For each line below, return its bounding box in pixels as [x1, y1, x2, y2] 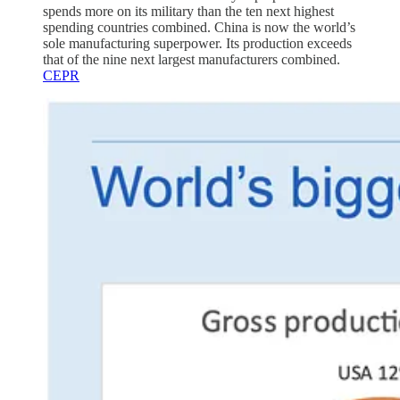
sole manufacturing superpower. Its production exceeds [43, 35, 352, 51]
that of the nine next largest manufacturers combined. [43, 51, 340, 67]
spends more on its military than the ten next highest [43, 3, 334, 19]
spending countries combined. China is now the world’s [43, 19, 355, 35]
